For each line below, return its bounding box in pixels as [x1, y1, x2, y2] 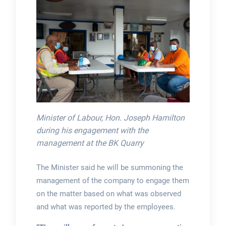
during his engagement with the [36, 125, 148, 135]
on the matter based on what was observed [36, 189, 181, 199]
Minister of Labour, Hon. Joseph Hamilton [36, 112, 185, 123]
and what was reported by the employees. [36, 202, 176, 212]
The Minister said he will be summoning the [36, 163, 183, 173]
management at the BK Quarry [36, 138, 144, 148]
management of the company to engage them [36, 176, 189, 186]
